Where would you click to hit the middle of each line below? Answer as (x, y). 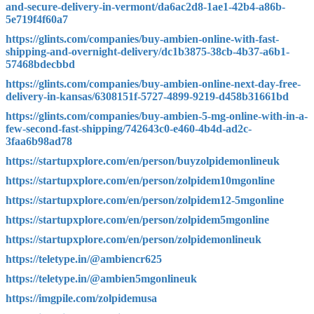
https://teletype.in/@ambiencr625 (84, 259)
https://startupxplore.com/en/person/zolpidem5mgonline (137, 220)
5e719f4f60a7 (37, 20)
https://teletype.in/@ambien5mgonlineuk (101, 279)
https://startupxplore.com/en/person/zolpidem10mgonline (140, 181)
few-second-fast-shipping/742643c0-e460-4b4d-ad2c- (129, 129)
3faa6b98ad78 (39, 142)
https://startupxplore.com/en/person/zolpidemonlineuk (134, 240)
